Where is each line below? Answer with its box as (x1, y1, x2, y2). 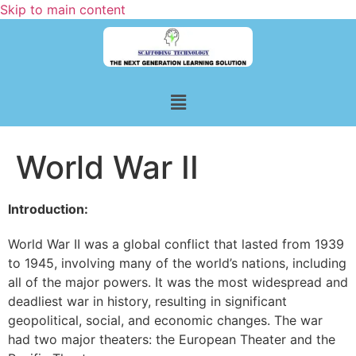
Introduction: (8, 200, 88, 217)
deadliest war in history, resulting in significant (8, 292, 287, 309)
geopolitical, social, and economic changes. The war (8, 311, 323, 328)
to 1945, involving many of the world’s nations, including (8, 254, 346, 271)
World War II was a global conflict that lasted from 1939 (8, 235, 344, 252)
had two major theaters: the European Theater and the (8, 331, 335, 347)
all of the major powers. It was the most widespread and (8, 273, 348, 290)
